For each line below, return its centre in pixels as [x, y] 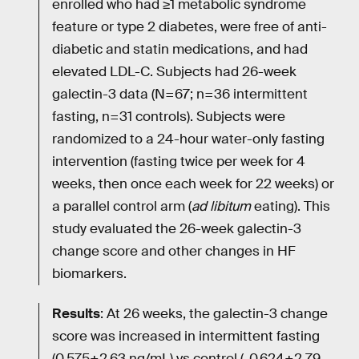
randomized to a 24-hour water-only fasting [188, 139]
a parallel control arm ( [122, 207]
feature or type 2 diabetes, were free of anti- [190, 27]
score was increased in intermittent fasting [186, 336]
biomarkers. [89, 274]
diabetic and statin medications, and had [180, 50]
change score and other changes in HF [174, 252]
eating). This [290, 207]
